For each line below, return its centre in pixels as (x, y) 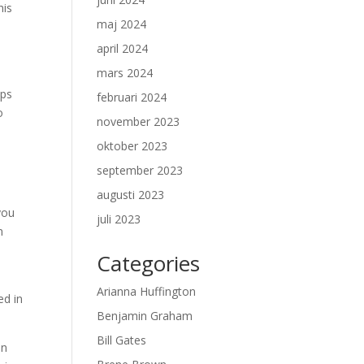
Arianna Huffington (147, 291)
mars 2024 (125, 73)
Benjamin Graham (145, 316)
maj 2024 (122, 24)
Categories (149, 263)
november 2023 (139, 121)
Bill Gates (122, 340)
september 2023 (140, 170)
